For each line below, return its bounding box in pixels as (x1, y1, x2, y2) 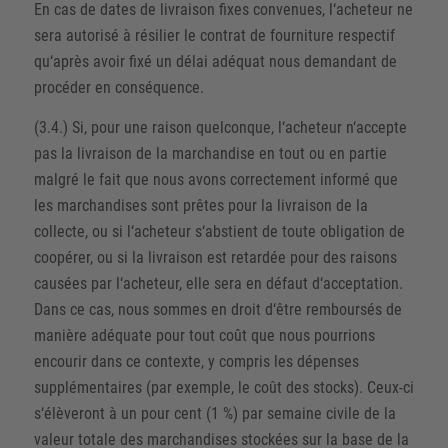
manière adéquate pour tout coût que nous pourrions (33, 325, 375, 345)
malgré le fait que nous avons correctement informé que (33, 169, 398, 189)
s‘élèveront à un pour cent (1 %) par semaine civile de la (33, 403, 396, 423)
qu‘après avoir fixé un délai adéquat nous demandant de (33, 52, 397, 72)
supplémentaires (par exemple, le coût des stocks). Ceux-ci (33, 377, 414, 397)
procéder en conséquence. (33, 78, 204, 98)
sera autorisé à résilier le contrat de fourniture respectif (33, 26, 395, 46)
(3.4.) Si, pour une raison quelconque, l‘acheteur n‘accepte (33, 117, 407, 137)
